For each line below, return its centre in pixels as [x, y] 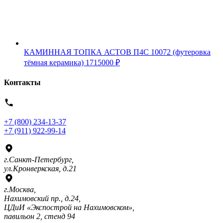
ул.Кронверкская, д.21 [40, 169]
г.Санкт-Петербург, [39, 160]
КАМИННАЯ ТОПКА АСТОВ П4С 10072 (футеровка [117, 52]
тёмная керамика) [54, 62]
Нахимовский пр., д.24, [42, 199]
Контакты [22, 82]
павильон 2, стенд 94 [40, 217]
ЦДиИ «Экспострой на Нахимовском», [69, 208]
